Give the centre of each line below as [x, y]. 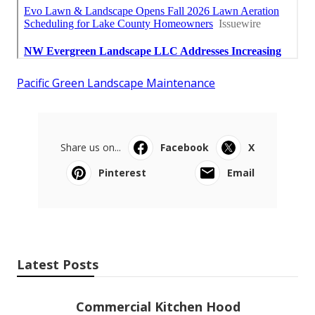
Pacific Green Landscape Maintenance [116, 83]
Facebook [185, 147]
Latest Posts [58, 264]
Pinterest [122, 172]
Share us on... [91, 147]
